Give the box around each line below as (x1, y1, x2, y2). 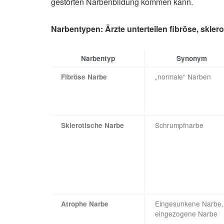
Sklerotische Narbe (61, 120, 124, 130)
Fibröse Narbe (61, 72, 107, 82)
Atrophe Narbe (61, 199, 108, 209)
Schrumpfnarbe (155, 120, 203, 130)
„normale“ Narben (155, 71, 211, 82)
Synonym (176, 53, 207, 63)
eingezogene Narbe (155, 208, 217, 219)
